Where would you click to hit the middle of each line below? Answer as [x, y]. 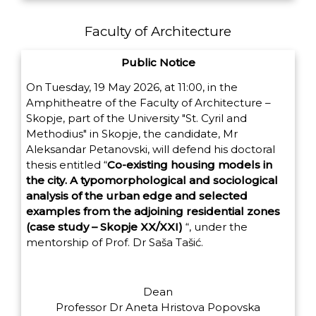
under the [221, 227]
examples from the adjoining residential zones [153, 212]
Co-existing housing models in [190, 165]
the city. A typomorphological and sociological [152, 181]
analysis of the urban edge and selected [137, 196]
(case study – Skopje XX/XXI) [106, 227]
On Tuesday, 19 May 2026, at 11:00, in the [132, 87]
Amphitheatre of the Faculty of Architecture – [148, 103]
